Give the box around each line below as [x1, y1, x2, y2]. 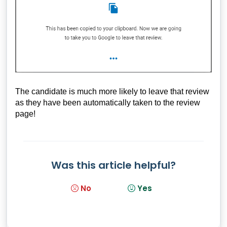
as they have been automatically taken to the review [15, 98, 200, 107]
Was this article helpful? [51, 158, 176, 172]
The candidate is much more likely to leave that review [15, 87, 209, 96]
